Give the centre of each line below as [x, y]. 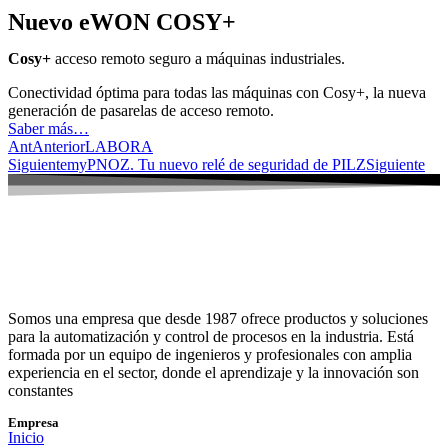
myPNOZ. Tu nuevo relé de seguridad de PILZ [216, 164]
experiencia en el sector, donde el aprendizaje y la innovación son [213, 372]
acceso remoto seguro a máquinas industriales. [198, 58]
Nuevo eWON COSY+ [122, 21]
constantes [40, 390]
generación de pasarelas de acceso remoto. [141, 110]
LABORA [119, 146]
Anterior [58, 146]
